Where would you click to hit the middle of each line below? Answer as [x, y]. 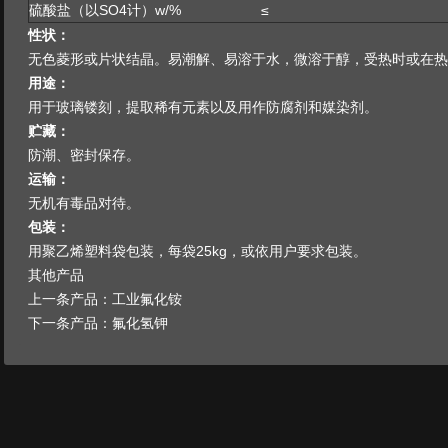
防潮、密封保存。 [84, 154]
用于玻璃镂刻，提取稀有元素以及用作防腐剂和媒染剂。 [203, 106]
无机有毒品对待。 [84, 202]
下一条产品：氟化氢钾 [98, 322]
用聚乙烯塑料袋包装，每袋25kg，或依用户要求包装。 [197, 250]
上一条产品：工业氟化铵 [105, 298]
